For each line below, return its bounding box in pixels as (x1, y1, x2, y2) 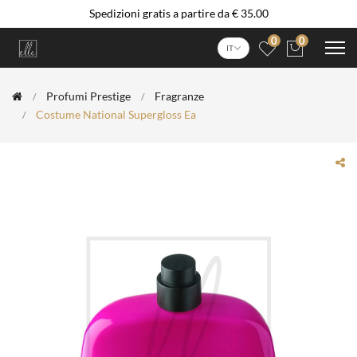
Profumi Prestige (46, 89, 131, 103)
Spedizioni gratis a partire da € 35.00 (88, 6, 269, 20)
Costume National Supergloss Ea (36, 108, 196, 121)
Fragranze (155, 89, 204, 103)
